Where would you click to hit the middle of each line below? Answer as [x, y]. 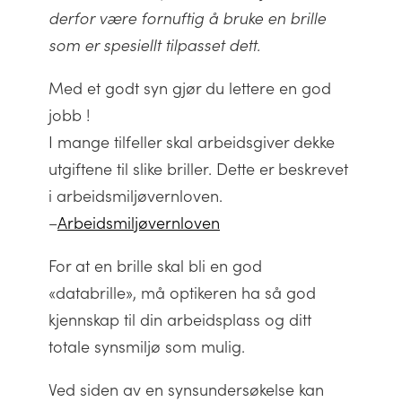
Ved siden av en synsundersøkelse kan [186, 389]
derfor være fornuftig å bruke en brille [187, 18]
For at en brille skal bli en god [155, 266]
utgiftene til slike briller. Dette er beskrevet [198, 169]
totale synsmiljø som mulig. [147, 346]
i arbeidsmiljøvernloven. [135, 196]
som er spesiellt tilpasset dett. [154, 45]
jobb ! [70, 115]
